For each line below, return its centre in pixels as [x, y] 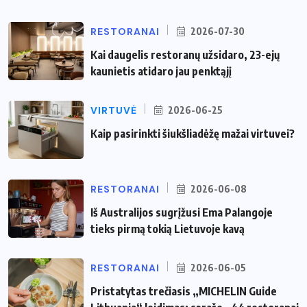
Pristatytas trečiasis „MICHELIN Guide [184, 291]
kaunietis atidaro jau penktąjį [161, 71]
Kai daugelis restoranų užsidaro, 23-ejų [185, 54]
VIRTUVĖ [114, 110]
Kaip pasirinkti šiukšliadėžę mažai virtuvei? [193, 133]
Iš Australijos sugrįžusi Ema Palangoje [182, 212]
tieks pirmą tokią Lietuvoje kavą [168, 229]
